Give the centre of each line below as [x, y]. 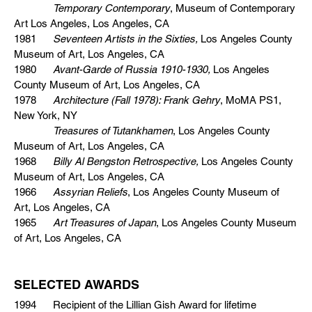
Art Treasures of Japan [104, 223]
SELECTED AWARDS [77, 284]
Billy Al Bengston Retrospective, [126, 161]
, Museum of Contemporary [233, 8]
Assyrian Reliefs [90, 192]
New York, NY [46, 115]
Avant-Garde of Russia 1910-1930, [132, 69]
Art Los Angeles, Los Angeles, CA [92, 23]
